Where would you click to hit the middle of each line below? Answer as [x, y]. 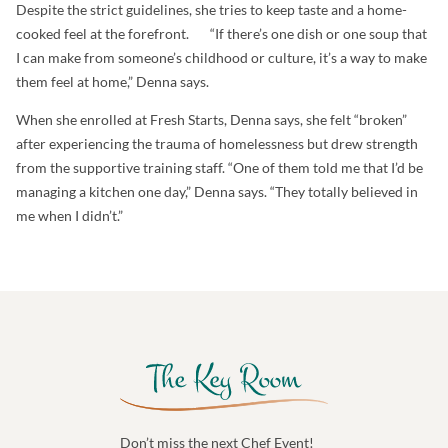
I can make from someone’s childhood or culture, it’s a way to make [221, 57]
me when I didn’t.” [69, 216]
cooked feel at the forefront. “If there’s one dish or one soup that [221, 33]
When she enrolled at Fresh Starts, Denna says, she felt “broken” [211, 120]
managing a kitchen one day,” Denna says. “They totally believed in [217, 192]
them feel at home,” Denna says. [112, 81]
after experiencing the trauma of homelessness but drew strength [217, 144]
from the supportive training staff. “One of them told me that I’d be [219, 168]
